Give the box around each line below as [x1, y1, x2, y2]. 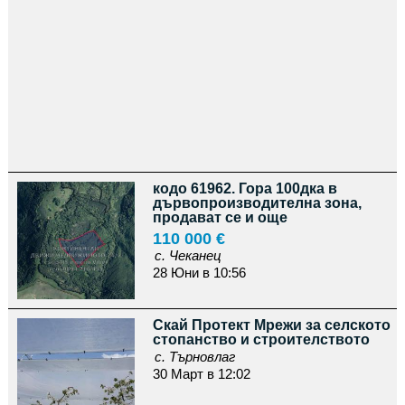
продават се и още [152, 210, 287, 225]
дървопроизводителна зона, [152, 195, 362, 211]
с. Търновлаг [154, 349, 235, 364]
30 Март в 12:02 [152, 366, 250, 381]
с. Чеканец [154, 248, 221, 263]
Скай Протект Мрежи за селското [152, 317, 391, 333]
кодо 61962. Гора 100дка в [152, 181, 337, 196]
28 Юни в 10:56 [152, 265, 246, 280]
